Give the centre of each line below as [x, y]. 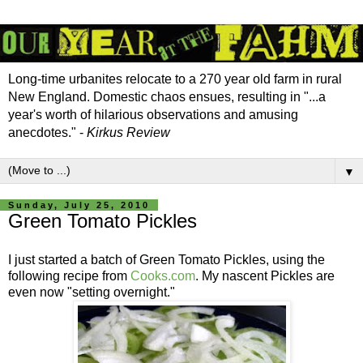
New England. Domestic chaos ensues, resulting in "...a [167, 97]
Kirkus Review [128, 133]
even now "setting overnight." [92, 292]
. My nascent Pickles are [265, 275]
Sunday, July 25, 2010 [79, 205]
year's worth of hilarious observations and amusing [153, 115]
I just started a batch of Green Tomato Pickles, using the [167, 259]
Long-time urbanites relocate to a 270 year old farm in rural [175, 79]
